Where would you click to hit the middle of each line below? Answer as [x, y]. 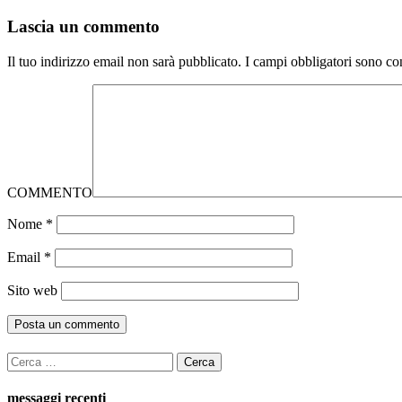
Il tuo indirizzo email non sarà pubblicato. [124, 61]
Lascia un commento [83, 26]
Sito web [32, 290]
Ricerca [28, 359]
